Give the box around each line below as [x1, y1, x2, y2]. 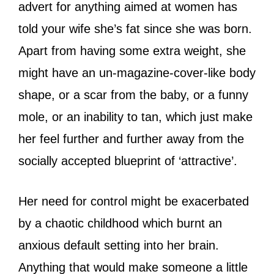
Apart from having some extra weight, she [18, 43, 246, 57]
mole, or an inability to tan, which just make [18, 109, 253, 124]
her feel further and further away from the [18, 131, 244, 146]
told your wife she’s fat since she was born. [18, 21, 252, 35]
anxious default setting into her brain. [18, 238, 219, 252]
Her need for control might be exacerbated [18, 194, 249, 208]
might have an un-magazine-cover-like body [18, 65, 256, 80]
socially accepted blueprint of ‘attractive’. [18, 154, 241, 168]
